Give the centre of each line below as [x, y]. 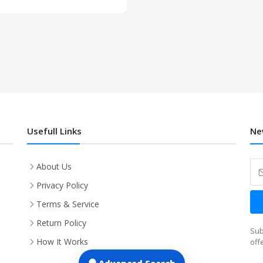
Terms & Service [68, 204]
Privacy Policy [62, 186]
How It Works [62, 242]
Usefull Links [54, 131]
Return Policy [61, 223]
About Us [54, 167]
